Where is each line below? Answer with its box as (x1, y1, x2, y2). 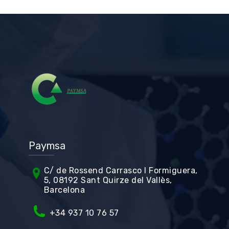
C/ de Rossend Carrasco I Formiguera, (43, 166, 198, 175)
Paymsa (28, 140, 65, 152)
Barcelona (43, 185, 85, 195)
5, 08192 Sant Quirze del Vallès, (43, 175, 172, 185)
